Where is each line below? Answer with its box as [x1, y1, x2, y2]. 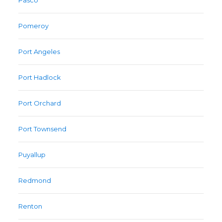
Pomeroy [18, 22, 49, 30]
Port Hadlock [18, 73, 61, 82]
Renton [18, 202, 43, 211]
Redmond [18, 176, 52, 185]
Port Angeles [18, 48, 60, 56]
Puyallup [18, 151, 46, 159]
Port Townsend [18, 125, 67, 133]
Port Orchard [18, 99, 61, 108]
